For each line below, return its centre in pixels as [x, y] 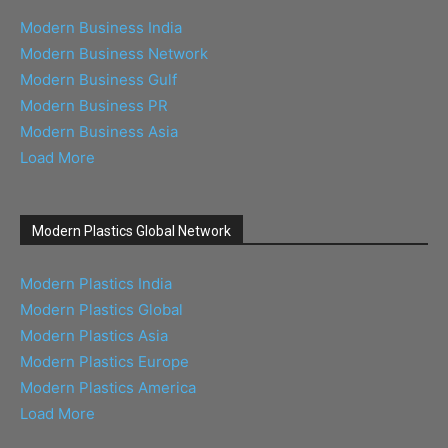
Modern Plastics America [108, 387]
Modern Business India [101, 27]
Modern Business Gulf [98, 79]
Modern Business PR [94, 105]
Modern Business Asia [99, 131]
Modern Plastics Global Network [131, 230]
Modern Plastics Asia [94, 335]
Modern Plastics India [96, 283]
